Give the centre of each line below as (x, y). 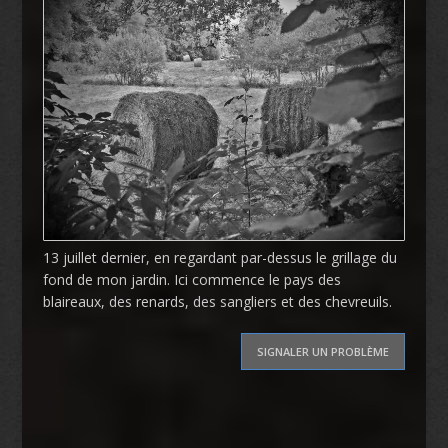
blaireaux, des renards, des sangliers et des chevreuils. (217, 301)
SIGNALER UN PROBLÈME (323, 351)
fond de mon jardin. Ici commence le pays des (191, 279)
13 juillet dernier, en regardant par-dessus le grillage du (219, 257)
